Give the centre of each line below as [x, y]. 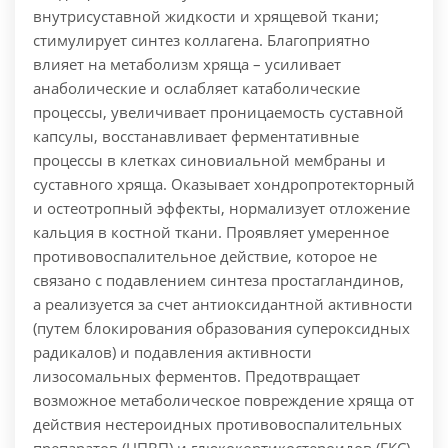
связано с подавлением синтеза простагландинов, [218, 280]
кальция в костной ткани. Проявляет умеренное [211, 232]
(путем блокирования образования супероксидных [221, 328]
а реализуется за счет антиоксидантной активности [223, 304]
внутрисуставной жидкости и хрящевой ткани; [206, 16]
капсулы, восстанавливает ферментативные [196, 136]
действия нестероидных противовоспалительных [217, 424]
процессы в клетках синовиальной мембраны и [209, 160]
